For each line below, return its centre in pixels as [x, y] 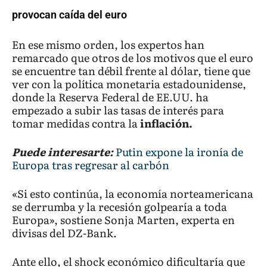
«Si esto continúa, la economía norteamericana [133, 194]
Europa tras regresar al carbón [91, 165]
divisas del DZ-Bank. [64, 233]
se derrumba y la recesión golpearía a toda [119, 207]
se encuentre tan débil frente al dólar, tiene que [131, 71]
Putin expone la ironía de [179, 152]
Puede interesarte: [64, 152]
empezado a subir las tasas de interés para [118, 110]
